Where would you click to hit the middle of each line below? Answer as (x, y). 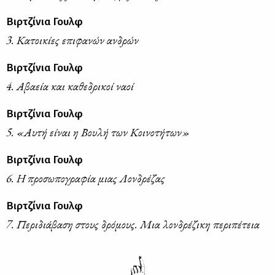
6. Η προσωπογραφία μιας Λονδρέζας (86, 178)
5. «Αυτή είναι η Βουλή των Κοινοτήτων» (98, 132)
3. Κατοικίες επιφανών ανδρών (72, 40)
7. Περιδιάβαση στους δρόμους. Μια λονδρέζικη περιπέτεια (133, 224)
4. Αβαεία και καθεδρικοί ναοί (70, 86)
